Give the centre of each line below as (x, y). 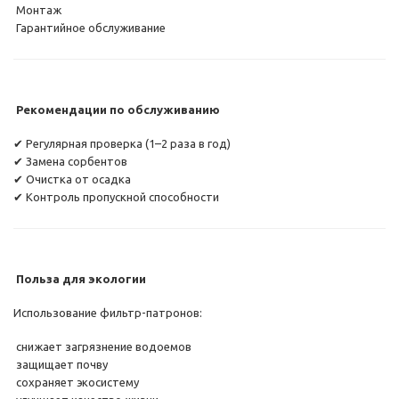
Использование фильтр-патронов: (108, 313)
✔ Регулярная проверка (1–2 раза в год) (122, 144)
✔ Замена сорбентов (70, 162)
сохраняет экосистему (76, 383)
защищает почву (61, 365)
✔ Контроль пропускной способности (116, 197)
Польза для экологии (80, 279)
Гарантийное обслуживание (90, 28)
